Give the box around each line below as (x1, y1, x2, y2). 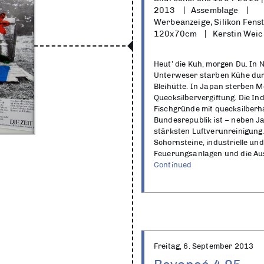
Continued (154, 160, 192, 169)
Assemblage (190, 5, 239, 15)
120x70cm (154, 29, 197, 38)
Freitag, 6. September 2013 (154, 242, 254, 250)
